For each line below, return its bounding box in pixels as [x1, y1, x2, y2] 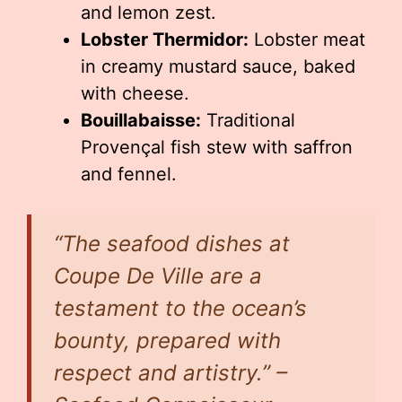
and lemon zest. [81, 2, 216, 23]
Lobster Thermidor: [81, 29, 249, 50]
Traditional [201, 109, 295, 131]
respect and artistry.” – [54, 360, 287, 386]
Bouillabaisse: [81, 109, 201, 131]
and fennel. [81, 163, 177, 185]
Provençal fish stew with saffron [81, 136, 353, 158]
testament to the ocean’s [54, 295, 307, 321]
